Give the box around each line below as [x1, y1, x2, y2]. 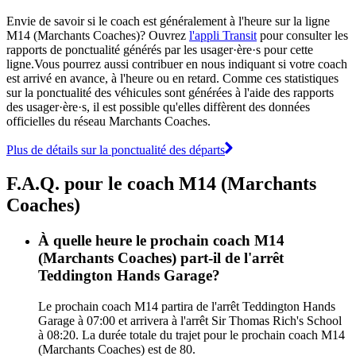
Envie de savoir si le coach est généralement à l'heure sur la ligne [6, 14, 330, 28]
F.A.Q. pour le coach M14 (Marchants [6, 172, 316, 194]
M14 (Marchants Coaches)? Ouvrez [6, 28, 189, 42]
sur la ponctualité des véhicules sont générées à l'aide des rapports [6, 85, 334, 99]
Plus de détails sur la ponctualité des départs [6, 142, 225, 157]
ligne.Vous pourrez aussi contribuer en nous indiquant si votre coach [6, 56, 347, 71]
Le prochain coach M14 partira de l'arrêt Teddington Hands [38, 299, 335, 313]
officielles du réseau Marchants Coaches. [6, 114, 211, 128]
